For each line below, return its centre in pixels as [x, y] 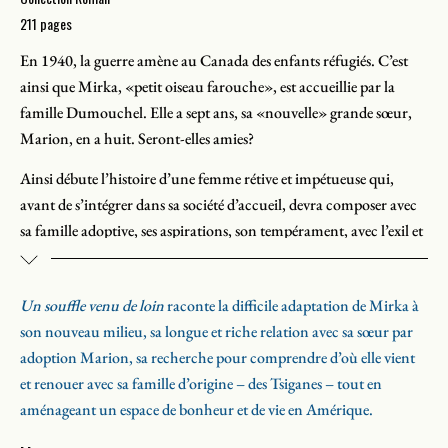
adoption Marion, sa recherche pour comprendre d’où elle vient [217, 358]
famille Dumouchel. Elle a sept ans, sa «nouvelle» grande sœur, [216, 113]
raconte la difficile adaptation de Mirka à [291, 306]
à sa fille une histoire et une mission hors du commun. [187, 283]
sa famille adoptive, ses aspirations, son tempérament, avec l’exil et [221, 231]
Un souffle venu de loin [92, 306]
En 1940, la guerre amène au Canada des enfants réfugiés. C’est [214, 61]
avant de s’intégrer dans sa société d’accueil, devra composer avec [218, 205]
